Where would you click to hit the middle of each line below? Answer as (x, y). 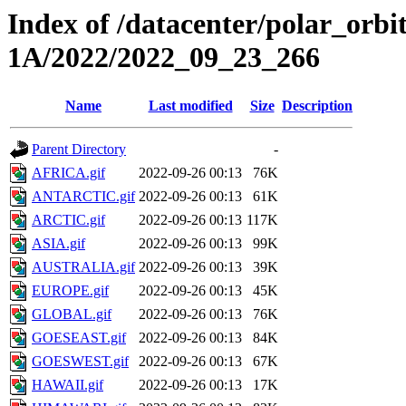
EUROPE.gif (70, 291)
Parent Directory (79, 150)
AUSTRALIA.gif (83, 267)
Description (317, 106)
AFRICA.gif (68, 173)
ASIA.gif (58, 244)
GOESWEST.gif (80, 362)
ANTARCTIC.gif (83, 197)
